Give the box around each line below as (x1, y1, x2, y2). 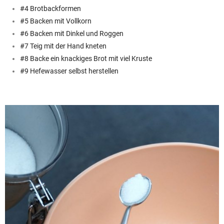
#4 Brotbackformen (20, 4, 81, 12)
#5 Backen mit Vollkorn (20, 16, 91, 25)
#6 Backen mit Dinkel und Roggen (20, 29, 123, 37)
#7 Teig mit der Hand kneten (20, 41, 106, 50)
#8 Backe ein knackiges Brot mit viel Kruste (20, 54, 152, 62)
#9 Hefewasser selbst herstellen (20, 66, 118, 75)
